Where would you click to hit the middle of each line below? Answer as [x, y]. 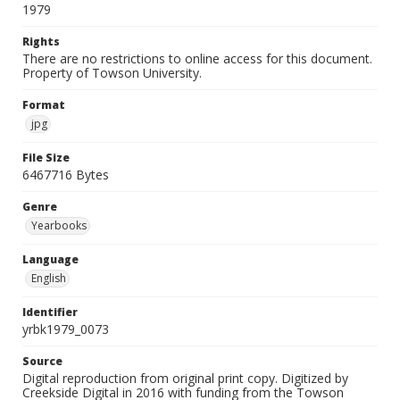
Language [50, 259]
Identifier [50, 312]
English [49, 278]
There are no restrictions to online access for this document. [197, 58]
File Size [46, 158]
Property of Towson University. [112, 73]
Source [42, 361]
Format [44, 105]
